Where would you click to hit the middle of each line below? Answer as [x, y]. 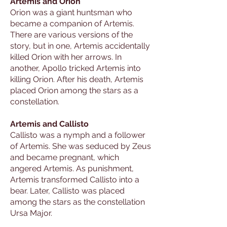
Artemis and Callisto [49, 124]
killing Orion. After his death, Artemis [77, 79]
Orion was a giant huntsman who [71, 12]
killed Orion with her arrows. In [66, 57]
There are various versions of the [71, 35]
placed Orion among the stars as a [74, 90]
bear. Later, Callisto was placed [67, 191]
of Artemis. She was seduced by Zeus [81, 146]
